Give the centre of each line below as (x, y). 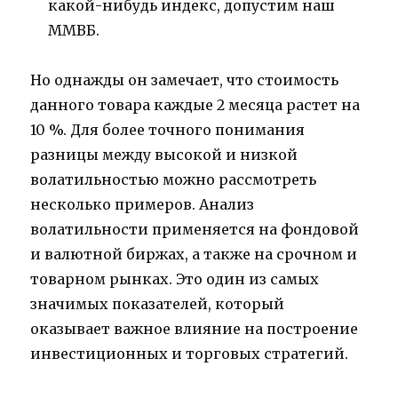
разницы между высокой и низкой (164, 155)
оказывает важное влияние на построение (195, 329)
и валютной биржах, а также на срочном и (194, 255)
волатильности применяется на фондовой (195, 230)
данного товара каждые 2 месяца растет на (195, 105)
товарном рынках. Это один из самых (175, 279)
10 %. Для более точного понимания (168, 130)
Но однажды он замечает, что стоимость (185, 80)
